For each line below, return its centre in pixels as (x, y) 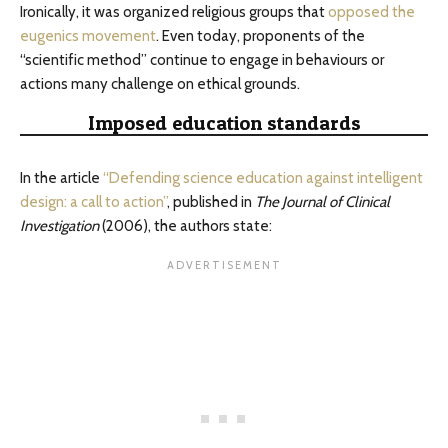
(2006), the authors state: (185, 226)
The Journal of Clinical (322, 202)
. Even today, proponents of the (260, 36)
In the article (61, 178)
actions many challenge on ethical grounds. (160, 84)
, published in (211, 202)
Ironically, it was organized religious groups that (174, 12)
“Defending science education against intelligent (263, 178)
